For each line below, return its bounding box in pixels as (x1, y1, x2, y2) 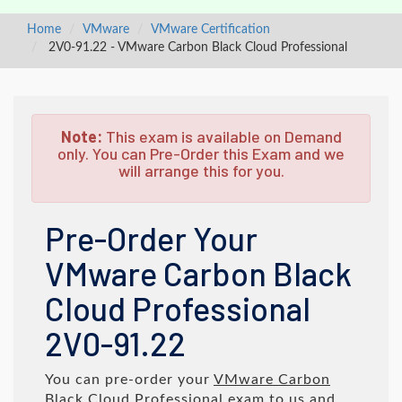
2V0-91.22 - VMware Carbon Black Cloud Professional (45, 41, 347, 54)
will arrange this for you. (118, 161, 284, 180)
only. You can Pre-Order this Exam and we (57, 144, 345, 163)
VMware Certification (151, 23, 270, 36)
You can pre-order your (45, 372, 214, 387)
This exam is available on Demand (101, 127, 342, 146)
